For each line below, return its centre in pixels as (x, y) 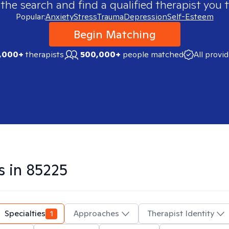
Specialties (25, 213)
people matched (153, 54)
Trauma (110, 17)
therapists (43, 54)
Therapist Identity (181, 213)
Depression (145, 17)
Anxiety (59, 17)
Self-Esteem (190, 17)
